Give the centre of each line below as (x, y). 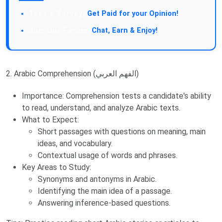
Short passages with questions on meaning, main (122, 132)
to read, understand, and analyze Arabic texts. (101, 108)
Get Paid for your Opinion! (132, 14)
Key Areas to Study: (56, 167)
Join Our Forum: (59, 30)
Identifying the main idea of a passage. (105, 191)
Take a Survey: (57, 14)
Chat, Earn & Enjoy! (124, 31)
